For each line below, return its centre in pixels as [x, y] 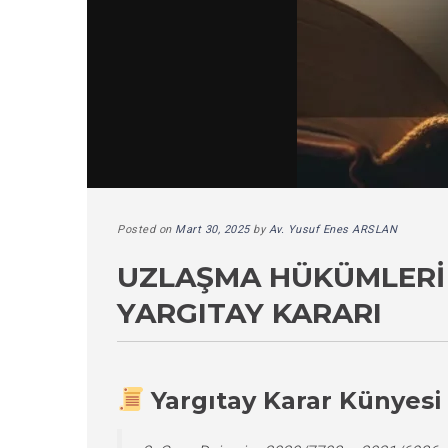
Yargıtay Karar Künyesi [297, 400]
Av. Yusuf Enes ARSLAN [332, 229]
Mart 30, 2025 [212, 229]
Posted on [146, 229]
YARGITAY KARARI [249, 313]
